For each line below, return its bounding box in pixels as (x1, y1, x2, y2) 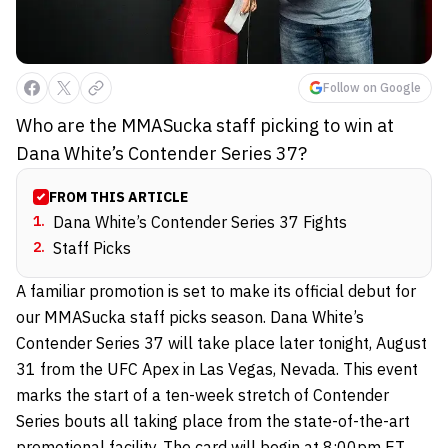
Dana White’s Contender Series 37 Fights (53, 212, 347, 233)
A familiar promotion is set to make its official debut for (16, 281, 416, 302)
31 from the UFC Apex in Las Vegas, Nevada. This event (16, 359, 418, 380)
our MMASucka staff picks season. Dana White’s (16, 307, 364, 328)
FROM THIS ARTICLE (49, 188, 188, 207)
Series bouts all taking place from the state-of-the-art (16, 411, 410, 432)
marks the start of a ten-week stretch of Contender (16, 385, 389, 406)
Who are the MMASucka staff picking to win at (16, 114, 394, 138)
